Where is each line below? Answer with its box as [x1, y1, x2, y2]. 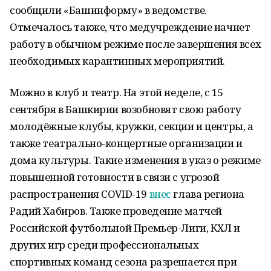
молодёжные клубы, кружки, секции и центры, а [10, 119, 253, 133]
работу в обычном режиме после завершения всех [10, 37, 261, 51]
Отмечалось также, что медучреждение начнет [10, 20, 250, 34]
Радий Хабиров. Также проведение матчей [10, 204, 223, 218]
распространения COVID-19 [10, 187, 149, 201]
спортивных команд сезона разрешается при [10, 255, 237, 269]
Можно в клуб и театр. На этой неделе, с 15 [10, 85, 224, 99]
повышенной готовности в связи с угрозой [10, 170, 220, 184]
